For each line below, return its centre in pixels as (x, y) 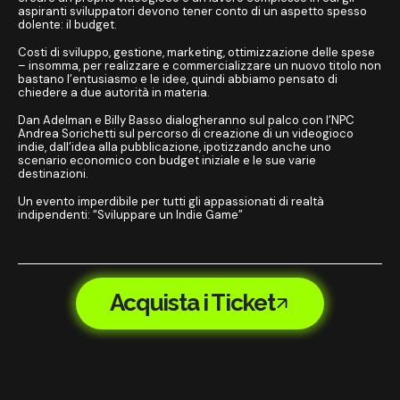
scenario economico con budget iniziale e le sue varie (167, 160)
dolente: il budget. (67, 24)
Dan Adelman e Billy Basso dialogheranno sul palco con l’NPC (186, 120)
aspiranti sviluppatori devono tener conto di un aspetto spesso (192, 11)
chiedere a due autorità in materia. (114, 92)
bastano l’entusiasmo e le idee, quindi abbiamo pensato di (178, 79)
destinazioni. (53, 173)
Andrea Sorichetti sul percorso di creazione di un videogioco (186, 133)
